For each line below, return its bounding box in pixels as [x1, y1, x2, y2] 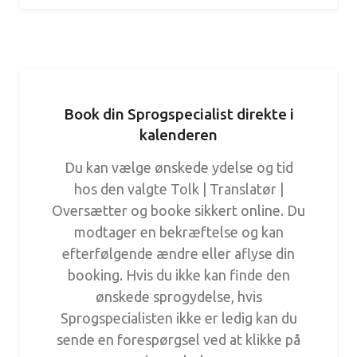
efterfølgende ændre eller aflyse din [62, 245, 295, 261]
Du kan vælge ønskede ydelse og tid [64, 159, 293, 175]
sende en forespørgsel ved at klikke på [57, 331, 300, 347]
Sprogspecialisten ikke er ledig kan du [60, 310, 297, 326]
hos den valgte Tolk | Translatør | [73, 181, 284, 197]
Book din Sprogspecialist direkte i [63, 105, 294, 123]
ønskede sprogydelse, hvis [95, 288, 262, 304]
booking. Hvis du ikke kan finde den [67, 267, 290, 283]
